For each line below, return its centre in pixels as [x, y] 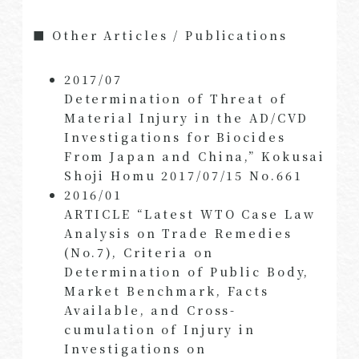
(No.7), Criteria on [139, 252]
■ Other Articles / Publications [160, 34]
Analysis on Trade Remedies [178, 233]
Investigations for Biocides [175, 137]
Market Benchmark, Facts [167, 291]
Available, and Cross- [150, 310]
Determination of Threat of [175, 99]
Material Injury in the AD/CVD [186, 118]
